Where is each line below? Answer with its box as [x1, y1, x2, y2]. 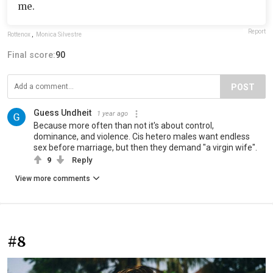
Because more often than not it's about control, [34, 121, 214, 131]
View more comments [15, 174, 90, 183]
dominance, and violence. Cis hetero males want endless [34, 132, 250, 142]
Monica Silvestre [36, 31, 82, 38]
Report [248, 28, 266, 35]
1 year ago [97, 110, 128, 118]
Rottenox [7, 31, 30, 38]
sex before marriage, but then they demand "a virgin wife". [34, 143, 257, 153]
